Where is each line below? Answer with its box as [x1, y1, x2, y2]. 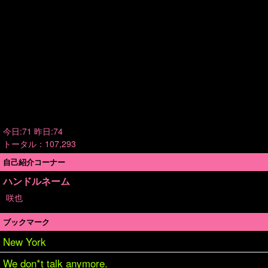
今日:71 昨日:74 [3, 125, 63, 137]
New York [3, 234, 46, 249]
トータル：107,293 [3, 138, 76, 150]
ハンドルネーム [3, 174, 70, 188]
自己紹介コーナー [3, 156, 65, 167]
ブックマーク [3, 216, 50, 227]
